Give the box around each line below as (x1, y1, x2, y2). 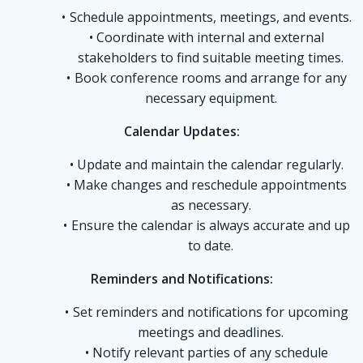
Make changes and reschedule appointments (74, 176, 348, 194)
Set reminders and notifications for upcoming (72, 303, 348, 321)
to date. (188, 237, 233, 254)
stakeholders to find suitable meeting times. (78, 49, 344, 66)
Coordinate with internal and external (96, 28, 325, 46)
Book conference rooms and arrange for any (74, 69, 347, 87)
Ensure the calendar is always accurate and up (70, 216, 350, 234)
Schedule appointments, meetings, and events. (69, 8, 352, 26)
